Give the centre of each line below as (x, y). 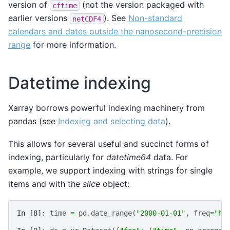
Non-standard (155, 18)
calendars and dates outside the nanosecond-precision (115, 32)
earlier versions (39, 18)
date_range (111, 213)
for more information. (73, 45)
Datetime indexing (80, 83)
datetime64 (129, 157)
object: (115, 184)
